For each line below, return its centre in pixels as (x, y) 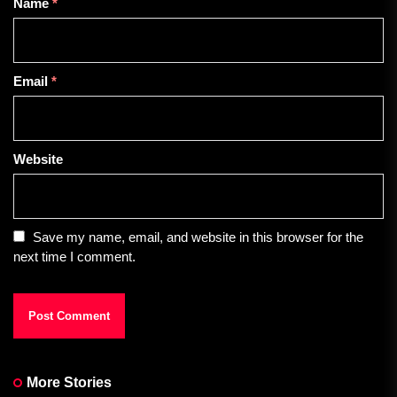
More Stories (69, 383)
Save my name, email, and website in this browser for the (198, 237)
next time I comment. (74, 257)
